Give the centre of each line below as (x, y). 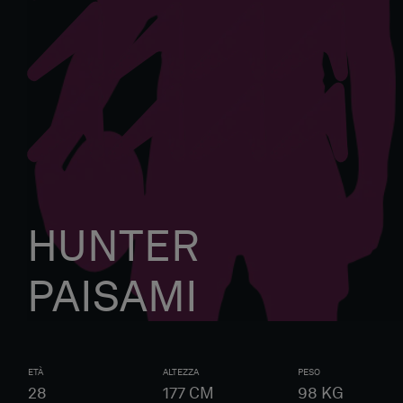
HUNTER (113, 246)
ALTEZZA (181, 372)
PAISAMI (112, 296)
